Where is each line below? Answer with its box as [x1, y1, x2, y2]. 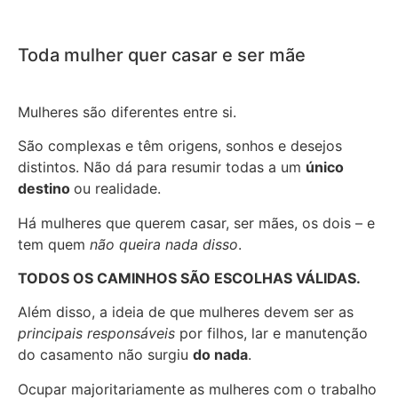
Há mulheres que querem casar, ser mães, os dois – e [18, 213, 375, 232]
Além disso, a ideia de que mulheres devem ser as [18, 303, 354, 322]
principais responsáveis [18, 324, 175, 343]
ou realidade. [74, 179, 161, 198]
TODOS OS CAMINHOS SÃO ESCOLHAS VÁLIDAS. [18, 269, 361, 287]
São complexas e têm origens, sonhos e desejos [18, 137, 342, 155]
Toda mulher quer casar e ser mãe [18, 44, 306, 66]
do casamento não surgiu [18, 346, 193, 364]
